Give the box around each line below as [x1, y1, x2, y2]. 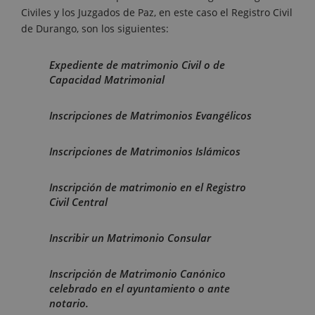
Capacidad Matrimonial [49, 72, 165, 87]
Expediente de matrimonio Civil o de [49, 58, 225, 72]
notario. [49, 296, 89, 311]
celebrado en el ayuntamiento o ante [49, 281, 230, 296]
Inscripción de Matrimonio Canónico [49, 266, 226, 281]
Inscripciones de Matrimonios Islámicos [49, 144, 240, 159]
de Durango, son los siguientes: [21, 22, 169, 36]
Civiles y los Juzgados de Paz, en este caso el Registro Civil [21, 6, 292, 20]
